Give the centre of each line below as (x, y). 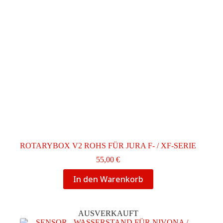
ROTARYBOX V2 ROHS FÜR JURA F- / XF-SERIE (108, 145)
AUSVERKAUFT (108, 213)
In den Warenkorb (108, 179)
